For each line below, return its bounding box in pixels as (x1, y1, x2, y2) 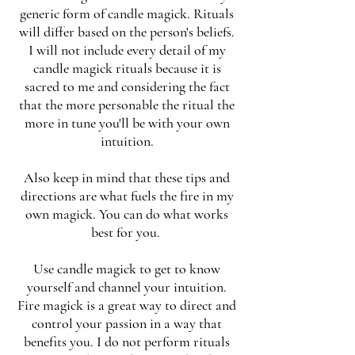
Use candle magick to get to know (33, 260, 220, 277)
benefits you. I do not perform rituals (24, 333, 230, 350)
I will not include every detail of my (28, 41, 226, 59)
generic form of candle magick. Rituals (20, 5, 234, 22)
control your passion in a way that (32, 315, 222, 332)
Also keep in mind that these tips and (24, 169, 230, 186)
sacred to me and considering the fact (24, 78, 230, 95)
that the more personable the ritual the (19, 96, 235, 113)
